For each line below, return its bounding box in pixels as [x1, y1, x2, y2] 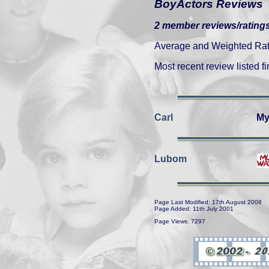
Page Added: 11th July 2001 [154, 205, 234, 212]
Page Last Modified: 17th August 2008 [154, 199, 262, 205]
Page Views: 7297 [154, 217, 205, 225]
